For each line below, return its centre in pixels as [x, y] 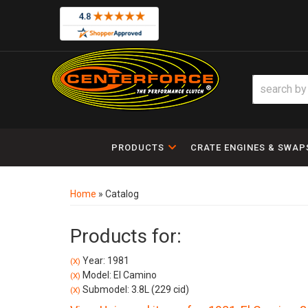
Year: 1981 [105, 261]
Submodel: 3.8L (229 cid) [135, 289]
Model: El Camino [119, 275]
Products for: [126, 236]
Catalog [122, 194]
